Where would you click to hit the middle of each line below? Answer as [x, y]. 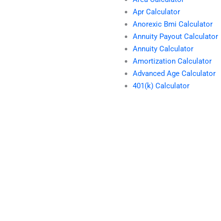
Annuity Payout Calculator [175, 37]
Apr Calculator [156, 12]
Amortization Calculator [172, 61]
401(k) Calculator [161, 86]
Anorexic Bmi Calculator [173, 24]
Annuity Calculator [163, 49]
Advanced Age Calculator [174, 74]
